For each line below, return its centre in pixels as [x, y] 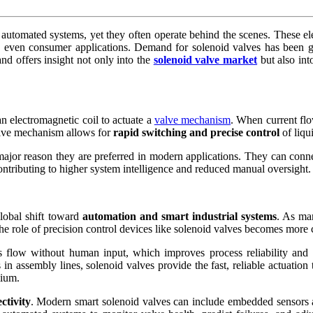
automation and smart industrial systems [180, 216]
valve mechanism [192, 119]
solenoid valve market [205, 59]
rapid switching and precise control [196, 132]
